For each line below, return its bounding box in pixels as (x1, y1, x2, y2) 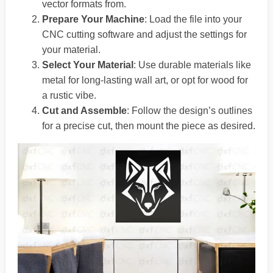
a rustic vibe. (41, 90, 96, 101)
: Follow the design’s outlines (126, 105, 252, 116)
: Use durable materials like (133, 59, 251, 70)
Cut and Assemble (41, 105, 127, 116)
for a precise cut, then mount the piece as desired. (41, 120, 255, 131)
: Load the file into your (144, 13, 242, 24)
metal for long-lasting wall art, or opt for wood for (41, 74, 248, 85)
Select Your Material (41, 59, 133, 70)
